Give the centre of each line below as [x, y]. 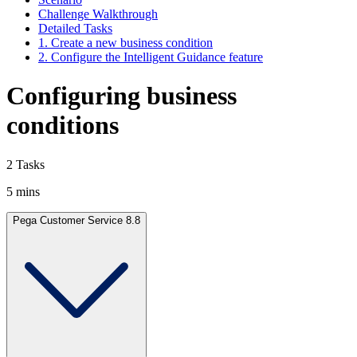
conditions [63, 126]
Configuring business [122, 96]
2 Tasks [25, 164]
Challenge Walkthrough [98, 14]
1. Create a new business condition [126, 42]
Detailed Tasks [75, 28]
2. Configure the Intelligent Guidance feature [151, 57]
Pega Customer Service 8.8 [76, 220]
